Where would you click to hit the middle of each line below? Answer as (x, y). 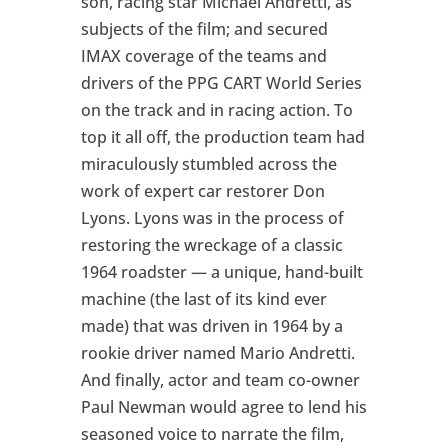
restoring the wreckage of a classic (211, 244)
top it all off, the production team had (222, 136)
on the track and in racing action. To (216, 109)
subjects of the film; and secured (204, 28)
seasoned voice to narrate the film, (212, 433)
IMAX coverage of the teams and (203, 55)
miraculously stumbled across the (208, 163)
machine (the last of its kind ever (203, 298)
